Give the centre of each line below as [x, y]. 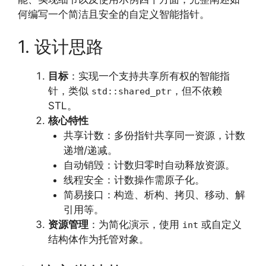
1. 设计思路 [61, 47]
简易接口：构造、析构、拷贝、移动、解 [154, 195]
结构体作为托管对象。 [99, 239]
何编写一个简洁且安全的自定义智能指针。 [114, 14]
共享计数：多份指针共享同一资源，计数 [154, 135]
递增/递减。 [90, 150]
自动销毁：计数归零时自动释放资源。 [149, 165]
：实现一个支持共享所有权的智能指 [149, 76]
